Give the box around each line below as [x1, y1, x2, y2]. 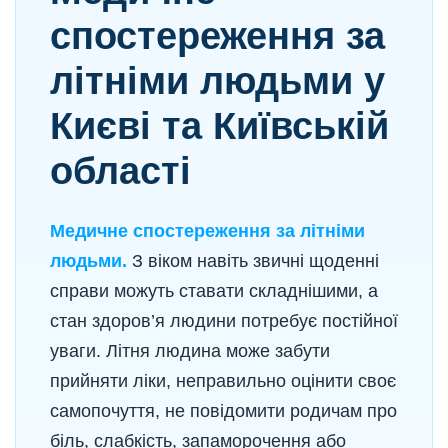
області [50, 150, 191, 192]
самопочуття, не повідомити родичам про [50, 401, 397, 421]
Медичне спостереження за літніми [50, 221, 365, 241]
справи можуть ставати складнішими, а [50, 281, 378, 301]
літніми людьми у [50, 60, 385, 102]
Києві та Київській [50, 105, 389, 147]
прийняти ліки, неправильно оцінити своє [50, 371, 396, 391]
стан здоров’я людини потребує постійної [50, 311, 398, 331]
